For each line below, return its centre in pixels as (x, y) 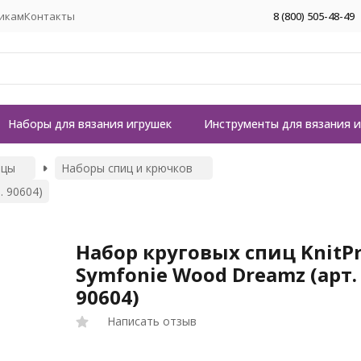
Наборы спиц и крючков (127, 168)
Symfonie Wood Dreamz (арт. (217, 274)
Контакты (50, 16)
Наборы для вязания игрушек (90, 124)
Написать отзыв (152, 321)
